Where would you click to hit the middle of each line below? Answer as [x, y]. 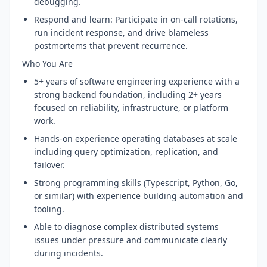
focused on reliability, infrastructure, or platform [131, 108]
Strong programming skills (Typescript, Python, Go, [136, 183]
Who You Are [47, 63]
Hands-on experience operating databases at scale [136, 139]
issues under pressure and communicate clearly [131, 240]
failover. [49, 165]
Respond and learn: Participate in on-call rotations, [136, 19]
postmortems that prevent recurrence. [111, 46]
